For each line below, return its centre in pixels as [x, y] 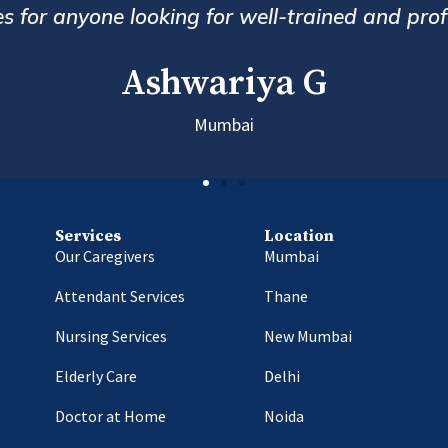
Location [298, 236]
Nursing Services [110, 336]
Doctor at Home [110, 416]
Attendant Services [119, 296]
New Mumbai [307, 336]
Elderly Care [95, 376]
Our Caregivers [104, 256]
